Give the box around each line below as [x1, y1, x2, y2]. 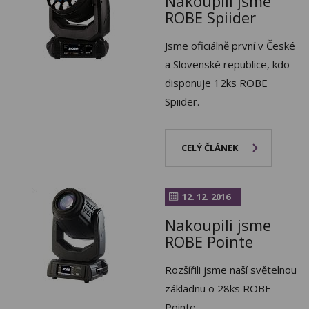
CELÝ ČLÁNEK [181, 141, 238, 154]
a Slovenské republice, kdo [165, 57, 290, 72]
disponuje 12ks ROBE [165, 76, 268, 90]
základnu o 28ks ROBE [165, 281, 271, 295]
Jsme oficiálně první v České [165, 39, 295, 53]
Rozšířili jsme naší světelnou [165, 262, 297, 277]
